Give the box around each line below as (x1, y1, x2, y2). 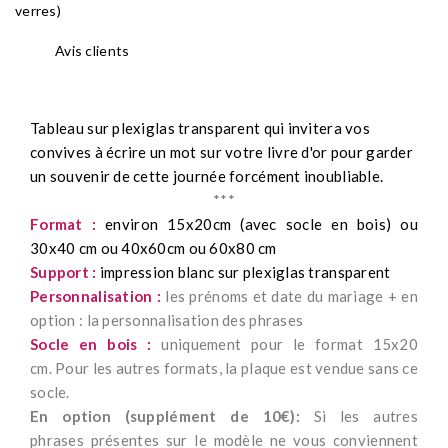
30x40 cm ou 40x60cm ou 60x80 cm (30, 239, 277, 258)
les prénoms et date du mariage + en (165, 287, 418, 306)
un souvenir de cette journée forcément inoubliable (30, 167, 380, 186)
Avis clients (55, 42, 130, 60)
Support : (30, 263, 97, 282)
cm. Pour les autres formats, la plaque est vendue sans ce (30, 359, 418, 378)
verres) (15, 2, 61, 20)
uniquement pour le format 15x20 (151, 335, 418, 354)
